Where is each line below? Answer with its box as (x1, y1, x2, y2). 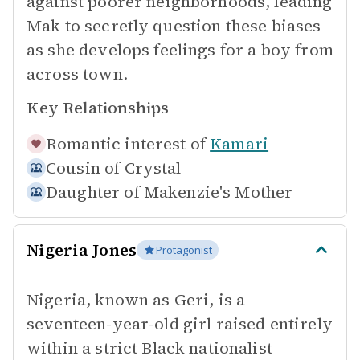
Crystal (124, 157, 182, 179)
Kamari (210, 133, 269, 155)
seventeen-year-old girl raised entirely (27, 313, 333, 335)
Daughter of (46, 181, 140, 203)
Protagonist (156, 243, 213, 257)
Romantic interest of (46, 133, 206, 155)
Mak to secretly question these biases (27, 14, 321, 37)
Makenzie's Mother (143, 181, 293, 203)
